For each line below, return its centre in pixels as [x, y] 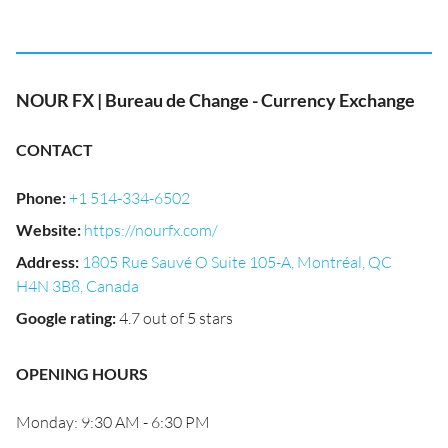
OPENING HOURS [82, 373]
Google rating [64, 317]
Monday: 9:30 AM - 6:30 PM [113, 422]
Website [46, 229]
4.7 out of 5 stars [176, 318]
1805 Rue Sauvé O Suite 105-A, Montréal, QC [237, 262]
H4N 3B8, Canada [77, 286]
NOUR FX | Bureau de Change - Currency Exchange [215, 100]
